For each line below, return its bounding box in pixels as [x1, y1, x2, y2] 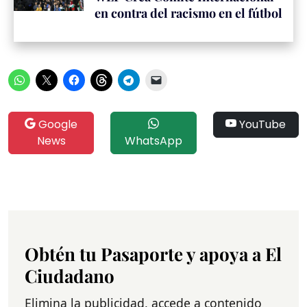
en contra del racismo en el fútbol [95, 4, 282, 21]
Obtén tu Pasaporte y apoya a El [25, 241, 282, 266]
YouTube [236, 116, 286, 132]
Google [36, 116, 78, 132]
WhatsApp [124, 132, 182, 149]
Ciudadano [25, 263, 114, 288]
